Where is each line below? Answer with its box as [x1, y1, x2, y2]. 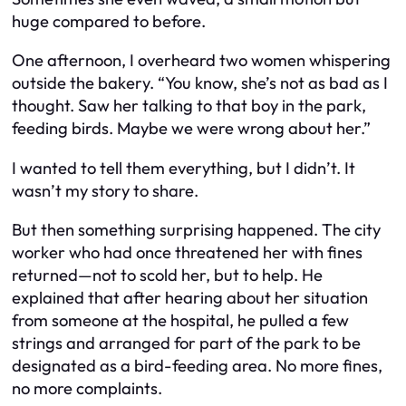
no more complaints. [12, 378, 162, 400]
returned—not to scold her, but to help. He [12, 265, 323, 286]
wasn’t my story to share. [12, 179, 198, 201]
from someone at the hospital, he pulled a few [12, 310, 349, 332]
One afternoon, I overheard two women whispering [12, 50, 391, 72]
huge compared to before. [12, 10, 206, 32]
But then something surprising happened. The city [12, 219, 381, 241]
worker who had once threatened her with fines [12, 242, 362, 264]
